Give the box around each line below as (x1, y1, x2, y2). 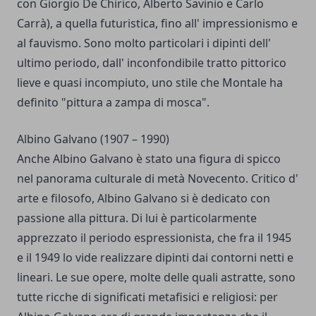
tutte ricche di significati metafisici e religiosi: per (17, 289, 278, 305)
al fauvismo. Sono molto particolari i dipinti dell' (17, 35, 271, 51)
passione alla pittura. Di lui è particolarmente (17, 210, 257, 226)
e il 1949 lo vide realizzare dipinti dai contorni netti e (17, 250, 293, 266)
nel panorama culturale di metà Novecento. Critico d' (17, 171, 298, 187)
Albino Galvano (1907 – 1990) (17, 131, 169, 147)
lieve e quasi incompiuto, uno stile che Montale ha (17, 75, 283, 91)
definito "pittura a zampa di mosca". (17, 95, 209, 111)
